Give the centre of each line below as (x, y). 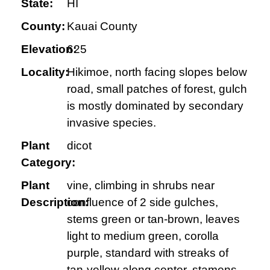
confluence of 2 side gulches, (142, 202)
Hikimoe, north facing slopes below (157, 72)
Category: (48, 162)
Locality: (45, 72)
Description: (55, 202)
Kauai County (102, 26)
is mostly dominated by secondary (155, 105)
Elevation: (49, 49)
